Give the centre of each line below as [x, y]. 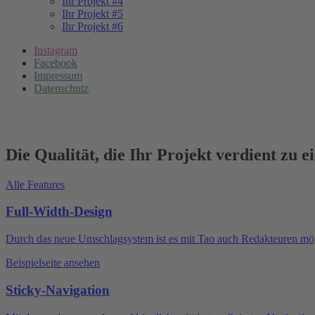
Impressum [58, 75]
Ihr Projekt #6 [92, 26]
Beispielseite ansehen [53, 263]
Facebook [56, 63]
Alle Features [35, 184]
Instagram [56, 50]
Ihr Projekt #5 [92, 13]
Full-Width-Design [59, 212]
